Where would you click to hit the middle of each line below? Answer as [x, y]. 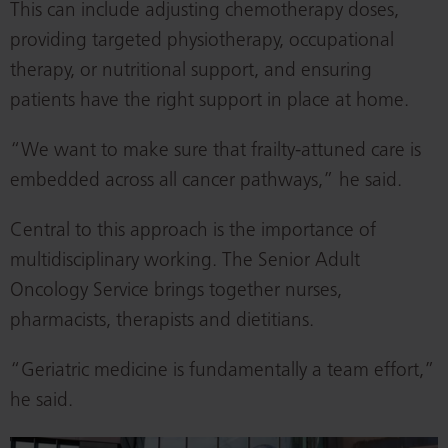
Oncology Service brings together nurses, [176, 292]
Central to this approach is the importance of [193, 232]
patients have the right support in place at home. [209, 102]
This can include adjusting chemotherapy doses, [204, 12]
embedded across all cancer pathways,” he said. [206, 182]
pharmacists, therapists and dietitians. [162, 322]
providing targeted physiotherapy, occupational [202, 42]
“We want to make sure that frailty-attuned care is [215, 152]
